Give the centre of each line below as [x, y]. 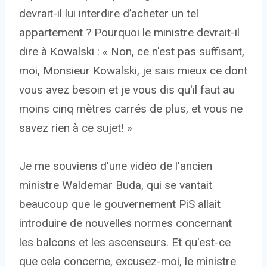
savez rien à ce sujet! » [76, 128]
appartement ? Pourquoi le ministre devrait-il [129, 33]
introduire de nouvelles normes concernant [125, 223]
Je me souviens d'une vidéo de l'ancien [116, 166]
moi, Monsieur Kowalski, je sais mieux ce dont [133, 71]
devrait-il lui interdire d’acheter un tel [109, 14]
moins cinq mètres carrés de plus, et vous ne [131, 109]
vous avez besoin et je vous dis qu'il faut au [127, 90]
